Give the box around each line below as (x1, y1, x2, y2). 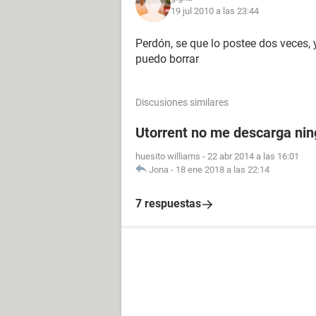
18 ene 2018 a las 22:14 (176, 164, 269, 175)
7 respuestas (135, 197, 201, 210)
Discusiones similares (135, 97, 229, 108)
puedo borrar (135, 52, 199, 66)
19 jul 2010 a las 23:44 (171, 6, 259, 16)
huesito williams (135, 151, 200, 162)
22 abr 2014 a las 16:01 (207, 151, 299, 162)
